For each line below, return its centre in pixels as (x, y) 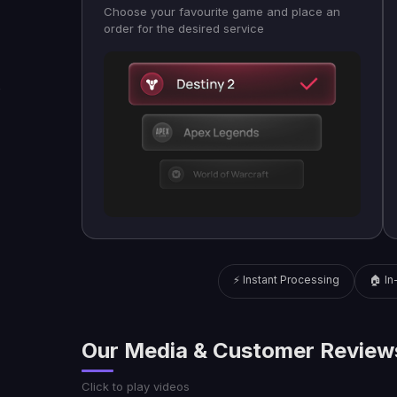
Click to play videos (136, 387)
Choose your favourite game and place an (222, 12)
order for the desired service (184, 28)
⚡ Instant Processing (286, 280)
